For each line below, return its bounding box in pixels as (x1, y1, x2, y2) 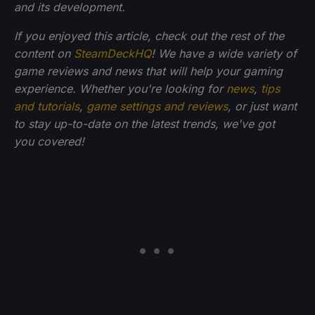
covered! (37, 134, 84, 149)
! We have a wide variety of (151, 46, 297, 61)
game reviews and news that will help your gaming (14, 64, 283, 79)
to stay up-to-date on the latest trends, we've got (14, 117, 275, 131)
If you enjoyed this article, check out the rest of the (14, 29, 284, 44)
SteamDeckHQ (74, 46, 151, 61)
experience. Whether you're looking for (14, 82, 226, 96)
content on (14, 46, 74, 61)
